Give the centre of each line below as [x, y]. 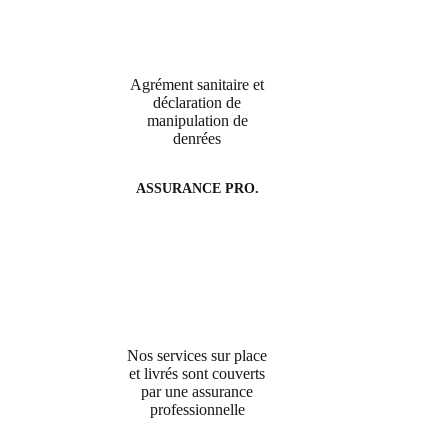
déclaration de [197, 103]
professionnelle [197, 410]
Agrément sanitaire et [197, 85]
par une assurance [197, 392]
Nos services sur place [197, 356]
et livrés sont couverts [197, 374]
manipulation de [197, 121]
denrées [197, 139]
